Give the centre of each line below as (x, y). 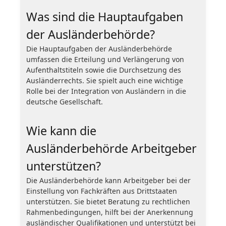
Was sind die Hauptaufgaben (105, 16)
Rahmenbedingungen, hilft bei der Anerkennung (110, 212)
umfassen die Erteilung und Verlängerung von (105, 59)
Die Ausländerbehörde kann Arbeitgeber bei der (108, 180)
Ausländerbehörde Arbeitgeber (111, 148)
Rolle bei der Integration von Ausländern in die (106, 91)
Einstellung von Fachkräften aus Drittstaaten (102, 191)
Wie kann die (61, 130)
